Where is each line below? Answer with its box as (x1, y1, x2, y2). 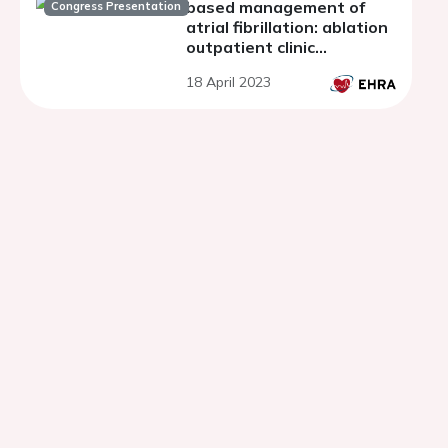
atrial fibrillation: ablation (186, 17, 388, 37)
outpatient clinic (186, 37, 315, 57)
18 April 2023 (186, 73, 271, 91)
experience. (186, 57, 278, 77)
